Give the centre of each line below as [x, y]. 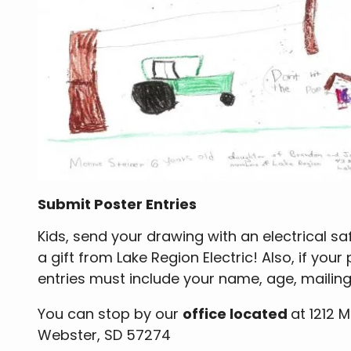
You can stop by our [110, 314]
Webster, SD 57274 [104, 335]
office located [237, 314]
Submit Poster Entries [119, 204]
